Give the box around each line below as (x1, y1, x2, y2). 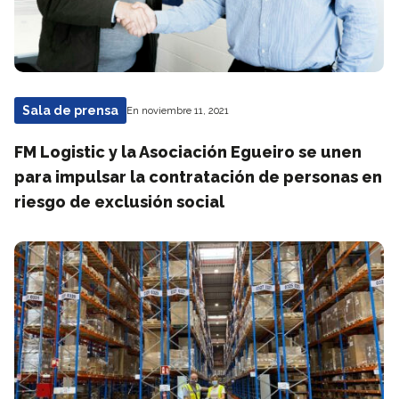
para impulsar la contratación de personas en (14, 167, 382, 186)
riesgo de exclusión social (14, 192, 224, 211)
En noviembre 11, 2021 (126, 104, 229, 117)
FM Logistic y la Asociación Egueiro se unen (14, 142, 362, 161)
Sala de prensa (22, 103, 118, 118)
